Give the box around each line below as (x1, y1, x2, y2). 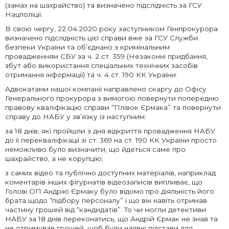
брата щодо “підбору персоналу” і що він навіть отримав (5, 196, 207, 205)
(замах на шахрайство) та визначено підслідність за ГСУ (5, 1, 202, 10)
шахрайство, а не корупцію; (5, 154, 103, 163)
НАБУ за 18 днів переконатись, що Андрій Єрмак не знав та (5, 215, 218, 223)
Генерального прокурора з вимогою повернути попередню (5, 94, 219, 103)
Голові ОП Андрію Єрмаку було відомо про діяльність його (5, 187, 214, 196)
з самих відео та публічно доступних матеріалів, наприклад (5, 169, 216, 177)
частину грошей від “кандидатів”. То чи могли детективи (5, 205, 206, 214)
